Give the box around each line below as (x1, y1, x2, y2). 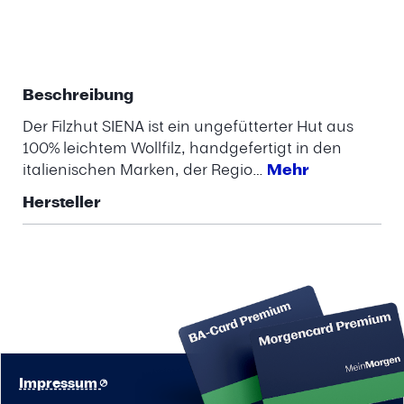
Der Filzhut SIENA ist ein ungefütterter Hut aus (23, 115, 353, 137)
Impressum (19, 373, 101, 393)
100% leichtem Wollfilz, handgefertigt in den (23, 136, 342, 159)
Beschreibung (23, 83, 133, 106)
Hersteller (23, 190, 101, 214)
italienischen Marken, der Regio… (23, 158, 267, 180)
